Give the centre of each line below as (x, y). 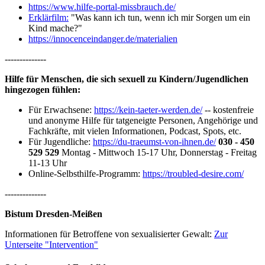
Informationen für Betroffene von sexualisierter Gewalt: (109, 234)
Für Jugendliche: (61, 141)
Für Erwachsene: (61, 109)
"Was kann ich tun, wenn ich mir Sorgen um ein (159, 17)
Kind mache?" (55, 28)
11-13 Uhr (48, 163)
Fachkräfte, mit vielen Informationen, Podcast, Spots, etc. (135, 131)
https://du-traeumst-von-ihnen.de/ (154, 141)
